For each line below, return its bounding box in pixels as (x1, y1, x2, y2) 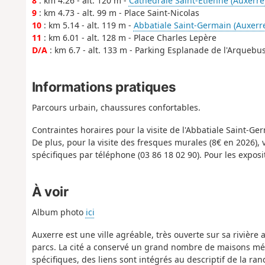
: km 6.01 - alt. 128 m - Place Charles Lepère (41, 32, 216, 44)
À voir (31, 183, 69, 199)
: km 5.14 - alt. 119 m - (41, 20, 134, 31)
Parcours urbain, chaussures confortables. (31, 101, 201, 113)
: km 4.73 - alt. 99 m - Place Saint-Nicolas (36, 7, 199, 19)
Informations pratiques (31, 78, 176, 95)
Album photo (31, 206, 86, 218)
